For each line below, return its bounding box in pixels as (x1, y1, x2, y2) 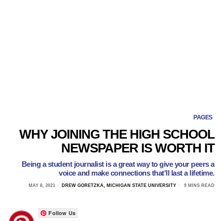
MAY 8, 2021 (28, 183, 55, 188)
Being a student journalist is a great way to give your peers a (21, 160, 215, 169)
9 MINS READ (182, 183, 215, 188)
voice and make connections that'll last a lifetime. (59, 169, 215, 178)
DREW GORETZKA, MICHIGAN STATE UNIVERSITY (61, 183, 176, 188)
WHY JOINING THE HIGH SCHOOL (19, 127, 215, 142)
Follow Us (48, 209, 76, 217)
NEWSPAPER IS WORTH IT (61, 141, 215, 155)
